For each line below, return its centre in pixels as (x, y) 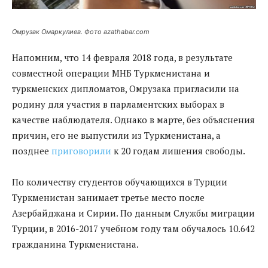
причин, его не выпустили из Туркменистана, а (116, 135)
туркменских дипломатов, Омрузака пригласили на (126, 88)
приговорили (81, 150)
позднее (32, 150)
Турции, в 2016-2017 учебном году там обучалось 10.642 (133, 228)
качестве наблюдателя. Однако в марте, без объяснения (133, 119)
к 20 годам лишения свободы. (178, 150)
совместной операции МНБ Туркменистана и (111, 73)
